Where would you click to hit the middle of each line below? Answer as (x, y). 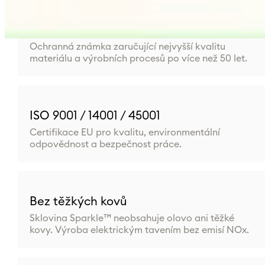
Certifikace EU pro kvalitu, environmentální (125, 132)
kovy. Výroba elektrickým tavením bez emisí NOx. (139, 230)
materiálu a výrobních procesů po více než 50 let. (138, 59)
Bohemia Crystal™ (81, 30)
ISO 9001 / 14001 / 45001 (95, 116)
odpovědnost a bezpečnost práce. (105, 144)
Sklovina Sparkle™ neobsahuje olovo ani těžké (132, 218)
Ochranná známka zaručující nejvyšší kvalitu (127, 47)
